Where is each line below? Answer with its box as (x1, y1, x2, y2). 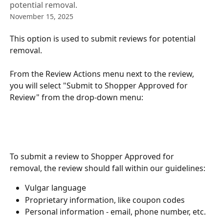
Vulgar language (25, 182, 88, 194)
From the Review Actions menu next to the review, (10, 68, 196, 80)
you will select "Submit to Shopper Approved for (10, 80, 190, 91)
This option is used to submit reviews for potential (10, 33, 197, 44)
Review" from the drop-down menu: (10, 92, 143, 103)
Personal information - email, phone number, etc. (25, 206, 208, 218)
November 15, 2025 (10, 12, 73, 21)
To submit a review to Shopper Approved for (10, 151, 176, 162)
